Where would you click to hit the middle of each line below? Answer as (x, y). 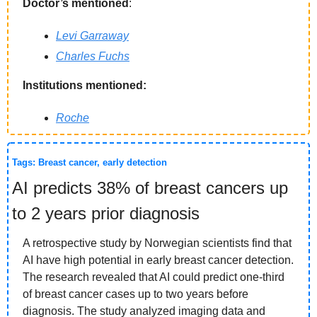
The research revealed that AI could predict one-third (154, 277)
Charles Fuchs (93, 57)
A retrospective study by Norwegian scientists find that (157, 243)
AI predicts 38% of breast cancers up (150, 188)
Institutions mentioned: (85, 86)
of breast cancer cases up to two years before (136, 294)
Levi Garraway (92, 36)
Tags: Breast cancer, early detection (90, 163)
